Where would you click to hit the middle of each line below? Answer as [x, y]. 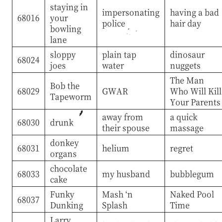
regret [181, 148]
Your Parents [195, 102]
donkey [64, 142]
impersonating [131, 12]
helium [115, 148]
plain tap [119, 54]
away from [122, 116]
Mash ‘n [117, 194]
